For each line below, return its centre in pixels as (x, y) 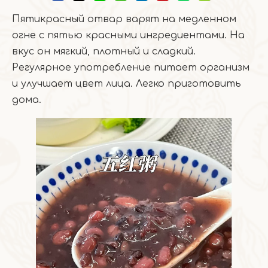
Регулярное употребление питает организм (131, 68)
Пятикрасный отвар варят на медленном (124, 19)
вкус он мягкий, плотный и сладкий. (104, 51)
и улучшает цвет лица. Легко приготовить (127, 84)
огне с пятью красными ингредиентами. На (128, 35)
